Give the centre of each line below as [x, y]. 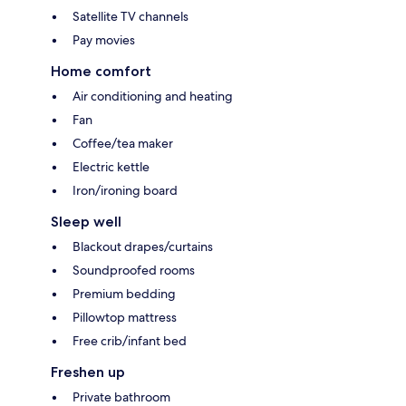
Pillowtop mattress [125, 317]
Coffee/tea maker [123, 143]
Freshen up [88, 372]
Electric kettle [111, 166]
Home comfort [101, 71]
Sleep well [86, 221]
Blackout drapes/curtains [143, 246]
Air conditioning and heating [153, 96]
